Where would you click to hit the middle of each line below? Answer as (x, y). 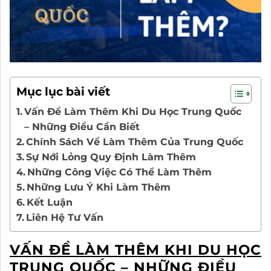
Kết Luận (50, 203)
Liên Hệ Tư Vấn (65, 218)
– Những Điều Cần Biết (82, 127)
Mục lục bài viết (63, 92)
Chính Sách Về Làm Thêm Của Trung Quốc (135, 142)
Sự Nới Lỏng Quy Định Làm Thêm (111, 157)
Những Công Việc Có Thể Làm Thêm (120, 172)
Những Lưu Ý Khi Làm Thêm (99, 188)
